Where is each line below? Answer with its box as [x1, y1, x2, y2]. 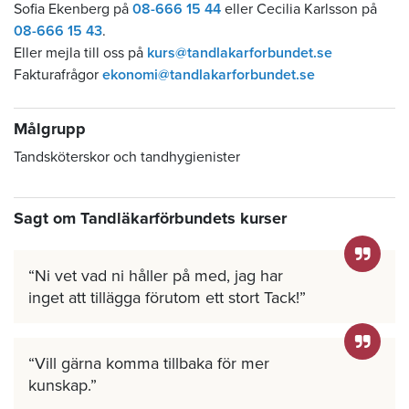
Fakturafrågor [14, 66, 102, 85]
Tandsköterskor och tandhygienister [14, 148, 240, 167]
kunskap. [28, 375, 90, 396]
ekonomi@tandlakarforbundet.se [102, 66, 315, 85]
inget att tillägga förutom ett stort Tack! [28, 288, 299, 309]
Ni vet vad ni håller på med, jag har [35, 266, 283, 287]
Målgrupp [14, 119, 86, 140]
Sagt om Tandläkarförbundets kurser [14, 208, 287, 229]
